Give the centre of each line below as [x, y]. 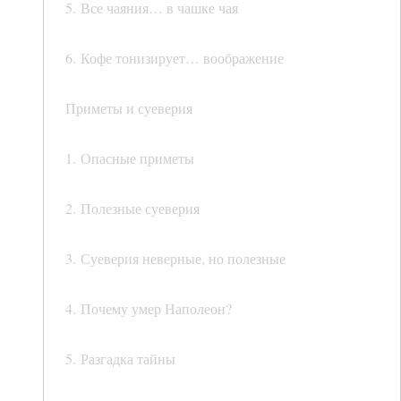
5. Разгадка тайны [120, 359]
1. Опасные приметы [130, 158]
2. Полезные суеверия [132, 209]
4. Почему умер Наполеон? [149, 309]
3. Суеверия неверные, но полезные [175, 259]
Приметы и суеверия [129, 108]
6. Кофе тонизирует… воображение [175, 58]
